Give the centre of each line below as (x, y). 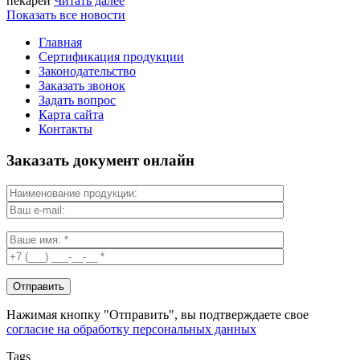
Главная (60, 43)
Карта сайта (71, 115)
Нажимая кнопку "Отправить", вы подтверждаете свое (157, 314)
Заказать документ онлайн (100, 160)
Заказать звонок (82, 86)
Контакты (65, 129)
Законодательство (87, 72)
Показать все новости (66, 15)
